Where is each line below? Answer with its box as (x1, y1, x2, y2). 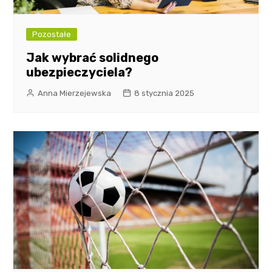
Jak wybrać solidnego (26, 50, 159, 65)
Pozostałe (32, 29, 72, 39)
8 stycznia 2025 (134, 88, 195, 98)
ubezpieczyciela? (26, 64, 133, 80)
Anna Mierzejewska (38, 88, 112, 98)
